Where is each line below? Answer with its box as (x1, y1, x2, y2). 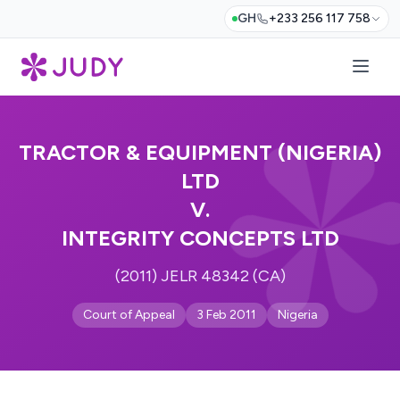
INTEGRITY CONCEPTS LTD (61, 225, 339, 251)
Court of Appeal (82, 307, 175, 322)
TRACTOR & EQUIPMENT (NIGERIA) (19, 139, 381, 165)
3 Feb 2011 (196, 307, 256, 322)
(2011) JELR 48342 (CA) (114, 266, 286, 286)
